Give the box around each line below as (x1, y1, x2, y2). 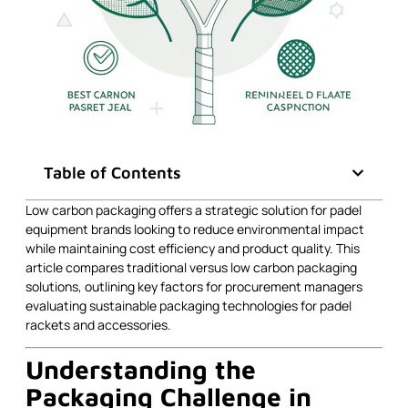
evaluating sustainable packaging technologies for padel (25, 297, 352, 314)
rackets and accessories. (25, 316, 171, 333)
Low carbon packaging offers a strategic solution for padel (25, 201, 362, 219)
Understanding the (25, 354, 256, 385)
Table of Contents (44, 163, 181, 182)
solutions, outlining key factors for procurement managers (25, 278, 362, 295)
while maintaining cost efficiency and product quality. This (25, 240, 360, 257)
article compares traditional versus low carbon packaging (25, 259, 357, 276)
